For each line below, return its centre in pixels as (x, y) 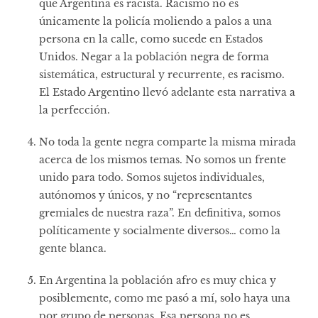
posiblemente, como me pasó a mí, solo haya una (165, 298)
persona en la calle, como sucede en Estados (151, 39)
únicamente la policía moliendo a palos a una (155, 21)
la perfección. (76, 110)
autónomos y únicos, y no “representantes (146, 195)
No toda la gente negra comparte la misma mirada (168, 142)
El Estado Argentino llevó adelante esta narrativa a (167, 92)
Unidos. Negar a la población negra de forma (154, 56)
